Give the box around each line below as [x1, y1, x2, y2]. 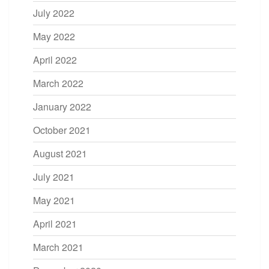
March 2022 [33, 76, 83, 90]
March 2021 [33, 240, 83, 254]
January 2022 [33, 99, 91, 113]
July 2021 [33, 169, 74, 184]
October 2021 [33, 122, 91, 137]
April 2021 [33, 216, 77, 231]
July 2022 [33, 5, 74, 20]
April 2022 [33, 52, 77, 67]
